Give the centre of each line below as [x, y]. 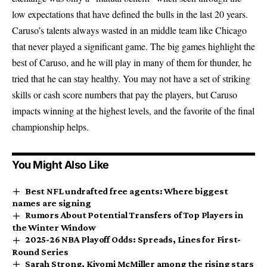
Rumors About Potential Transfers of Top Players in [134, 215]
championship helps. [50, 126]
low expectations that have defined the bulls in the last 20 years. [130, 14]
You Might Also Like [60, 164]
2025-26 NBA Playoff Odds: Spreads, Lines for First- [133, 240]
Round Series [40, 252]
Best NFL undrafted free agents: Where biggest [127, 191]
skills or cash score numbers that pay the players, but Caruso [125, 94]
